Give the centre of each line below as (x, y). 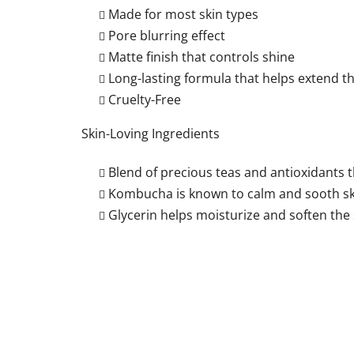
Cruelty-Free (145, 99)
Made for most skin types (183, 14)
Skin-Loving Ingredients (151, 133)
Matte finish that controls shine (201, 56)
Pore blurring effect (167, 35)
